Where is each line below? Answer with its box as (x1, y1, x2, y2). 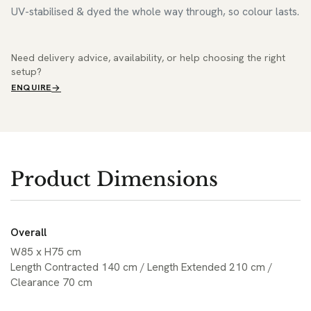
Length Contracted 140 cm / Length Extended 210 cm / (10, 260, 272, 274)
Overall (10, 226, 47, 240)
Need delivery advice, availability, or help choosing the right (11, 51, 285, 64)
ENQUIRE (11, 81, 52, 93)
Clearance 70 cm (10, 275, 92, 289)
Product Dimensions (10, 167, 218, 192)
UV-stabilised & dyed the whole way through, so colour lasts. (11, 3, 299, 19)
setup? (11, 65, 42, 78)
